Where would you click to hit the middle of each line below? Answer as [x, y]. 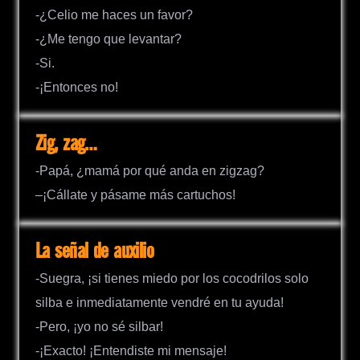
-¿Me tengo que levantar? [108, 39]
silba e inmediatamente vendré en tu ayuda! [160, 303]
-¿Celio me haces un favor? [114, 14]
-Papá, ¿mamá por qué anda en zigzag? [150, 170]
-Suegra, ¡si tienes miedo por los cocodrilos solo [172, 279]
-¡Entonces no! [77, 87]
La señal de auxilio [95, 252]
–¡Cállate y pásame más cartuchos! [135, 194]
